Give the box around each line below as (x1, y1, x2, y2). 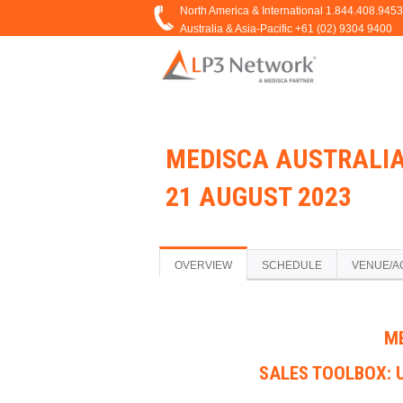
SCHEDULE (262, 259, 322, 272)
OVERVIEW (175, 259, 232, 272)
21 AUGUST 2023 (166, 181, 352, 212)
